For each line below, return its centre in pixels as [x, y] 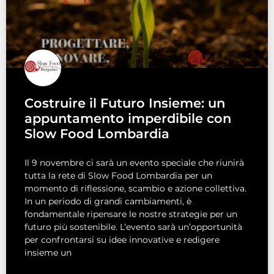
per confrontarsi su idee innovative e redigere [122, 240]
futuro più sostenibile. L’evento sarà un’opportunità [133, 227]
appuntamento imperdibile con [128, 119]
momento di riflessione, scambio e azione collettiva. [135, 189]
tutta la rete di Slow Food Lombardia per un [118, 176]
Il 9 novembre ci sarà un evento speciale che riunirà [134, 163]
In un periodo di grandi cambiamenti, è [108, 202]
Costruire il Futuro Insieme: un [125, 103]
